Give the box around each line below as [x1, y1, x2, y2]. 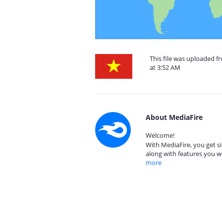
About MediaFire [146, 112, 203, 122]
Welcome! [146, 131, 174, 140]
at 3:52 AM [150, 63, 180, 72]
